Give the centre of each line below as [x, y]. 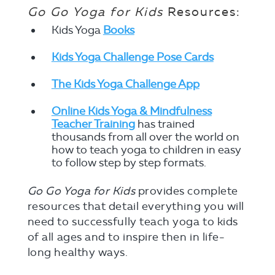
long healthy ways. [78, 252]
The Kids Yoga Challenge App [125, 84]
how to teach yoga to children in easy [146, 149]
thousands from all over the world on [145, 137]
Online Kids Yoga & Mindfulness [131, 111]
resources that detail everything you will [136, 206]
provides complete [188, 191]
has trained [165, 124]
